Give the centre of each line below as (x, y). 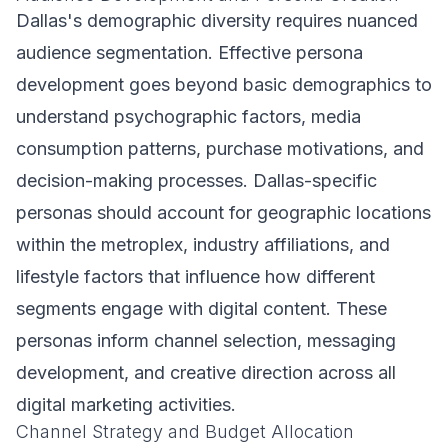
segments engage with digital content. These (201, 308)
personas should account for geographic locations (223, 212)
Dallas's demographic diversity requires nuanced (217, 20)
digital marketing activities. (126, 404)
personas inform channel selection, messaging (206, 340)
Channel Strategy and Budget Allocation (185, 431)
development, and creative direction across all (206, 372)
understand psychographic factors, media (188, 116)
